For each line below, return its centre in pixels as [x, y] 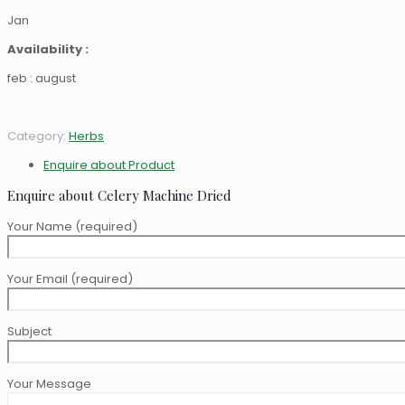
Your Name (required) [72, 227]
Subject [29, 332]
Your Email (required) [70, 279]
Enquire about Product [109, 165]
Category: [38, 137]
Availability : [48, 50]
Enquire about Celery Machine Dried [119, 196]
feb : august [42, 79]
